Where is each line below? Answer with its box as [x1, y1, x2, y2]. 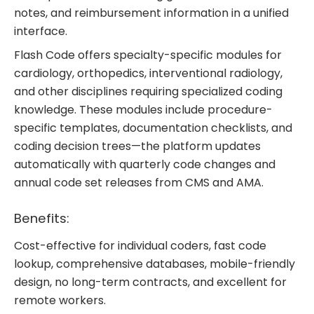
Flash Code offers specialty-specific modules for [14, 46, 282, 63]
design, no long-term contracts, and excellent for [14, 273, 287, 290]
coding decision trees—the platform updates [14, 137, 261, 154]
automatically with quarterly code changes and [14, 156, 275, 172]
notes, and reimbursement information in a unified [14, 4, 289, 21]
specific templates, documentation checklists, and [14, 119, 292, 136]
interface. [14, 22, 67, 39]
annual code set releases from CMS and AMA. [14, 174, 264, 191]
